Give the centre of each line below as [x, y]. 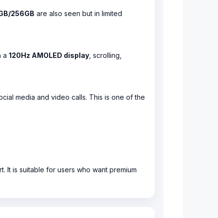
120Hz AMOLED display [49, 55]
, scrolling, [105, 55]
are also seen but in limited [78, 13]
